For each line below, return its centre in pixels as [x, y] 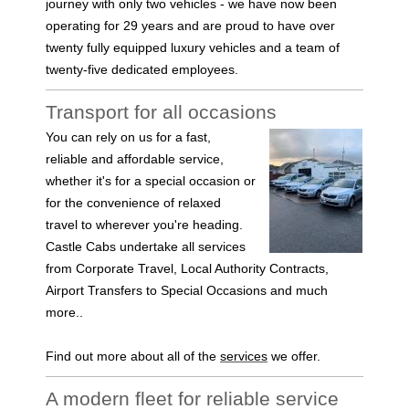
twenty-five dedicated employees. [142, 69]
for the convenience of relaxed [133, 202]
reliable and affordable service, [135, 158]
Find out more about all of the [131, 356]
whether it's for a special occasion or [151, 180]
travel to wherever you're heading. [144, 224]
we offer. [294, 356]
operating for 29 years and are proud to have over [190, 25]
